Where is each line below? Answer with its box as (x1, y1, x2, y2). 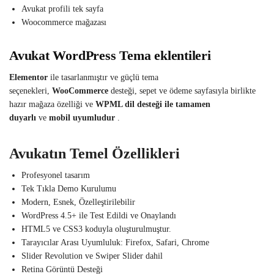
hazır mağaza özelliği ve (9, 99, 95, 109)
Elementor (9, 72, 48, 82)
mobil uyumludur (49, 113, 115, 122)
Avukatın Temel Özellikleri (9, 146, 180, 162)
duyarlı (9, 113, 36, 122)
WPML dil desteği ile (95, 99, 176, 109)
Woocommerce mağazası (21, 18, 106, 28)
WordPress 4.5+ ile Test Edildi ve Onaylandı (21, 211, 176, 221)
